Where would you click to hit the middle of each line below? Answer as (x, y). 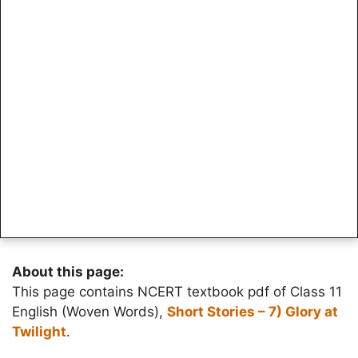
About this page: (68, 272)
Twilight (39, 332)
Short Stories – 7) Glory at (253, 312)
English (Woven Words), (89, 312)
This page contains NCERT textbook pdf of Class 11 (177, 292)
